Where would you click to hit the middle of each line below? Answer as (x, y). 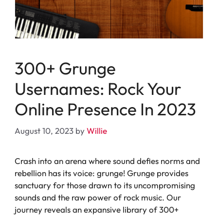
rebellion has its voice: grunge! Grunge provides (101, 173)
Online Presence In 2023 (105, 109)
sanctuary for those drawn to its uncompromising (105, 185)
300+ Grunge (65, 68)
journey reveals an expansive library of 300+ (97, 209)
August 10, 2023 (44, 130)
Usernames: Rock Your (98, 89)
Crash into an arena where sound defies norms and (107, 161)
